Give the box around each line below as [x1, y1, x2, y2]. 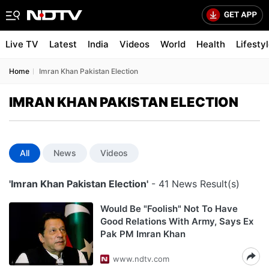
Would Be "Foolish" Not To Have [100, 203, 238, 214]
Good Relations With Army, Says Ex [100, 216, 253, 227]
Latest [49, 38, 77, 50]
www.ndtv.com [113, 254, 169, 264]
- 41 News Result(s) [148, 178, 240, 190]
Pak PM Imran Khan [100, 228, 186, 240]
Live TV [5, 38, 38, 50]
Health [196, 38, 225, 50]
